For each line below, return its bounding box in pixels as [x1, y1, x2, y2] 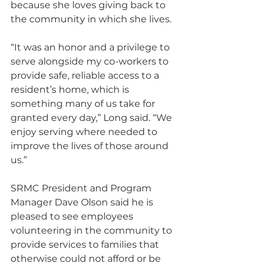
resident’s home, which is [11, 84, 131, 95]
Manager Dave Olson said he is [11, 197, 156, 208]
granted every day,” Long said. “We [11, 112, 174, 123]
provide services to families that [11, 239, 161, 250]
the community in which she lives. [11, 14, 171, 25]
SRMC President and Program [11, 183, 154, 194]
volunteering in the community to [11, 225, 174, 236]
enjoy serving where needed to [11, 126, 160, 137]
